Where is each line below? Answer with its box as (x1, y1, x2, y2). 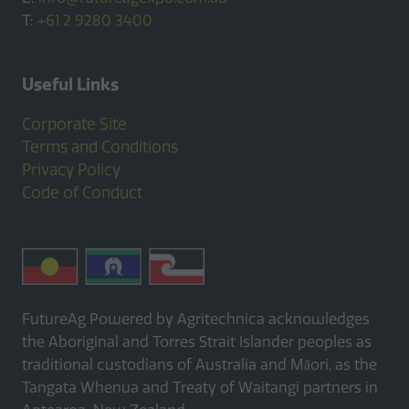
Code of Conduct (22, 184, 142, 203)
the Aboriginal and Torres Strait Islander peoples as (22, 332, 372, 351)
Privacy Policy (22, 161, 121, 180)
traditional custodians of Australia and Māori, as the (22, 355, 377, 373)
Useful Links (22, 74, 119, 96)
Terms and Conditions (22, 138, 178, 157)
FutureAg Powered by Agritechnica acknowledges (22, 309, 370, 328)
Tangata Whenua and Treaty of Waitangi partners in (22, 378, 378, 396)
